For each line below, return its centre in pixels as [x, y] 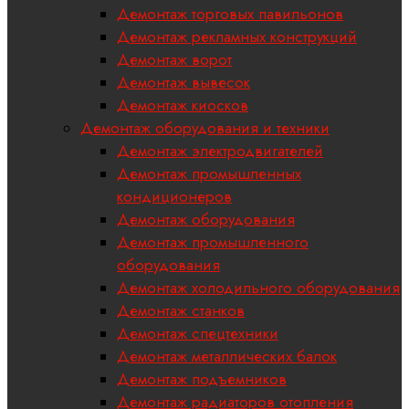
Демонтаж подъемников [202, 379]
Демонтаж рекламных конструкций [237, 37]
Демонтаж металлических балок [227, 357]
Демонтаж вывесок [184, 83]
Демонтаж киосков [183, 105]
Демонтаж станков [181, 311]
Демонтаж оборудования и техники [205, 128]
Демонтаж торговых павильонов [230, 14]
